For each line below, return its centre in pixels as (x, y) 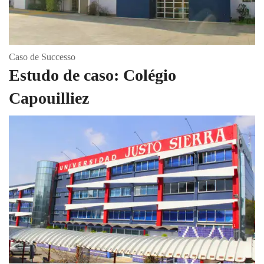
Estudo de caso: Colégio (93, 75)
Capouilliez (49, 98)
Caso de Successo (42, 57)
